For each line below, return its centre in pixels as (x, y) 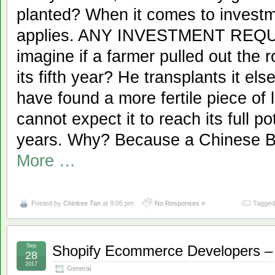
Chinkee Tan (82, 203)
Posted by (47, 203)
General (79, 269)
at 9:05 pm (117, 203)
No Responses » (180, 203)
